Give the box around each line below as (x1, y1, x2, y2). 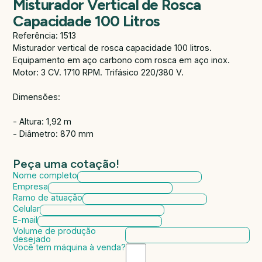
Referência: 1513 (12, 30, 76, 40)
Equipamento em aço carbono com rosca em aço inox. (12, 54, 230, 65)
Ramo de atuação (12, 192, 82, 203)
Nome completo (12, 170, 77, 181)
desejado (12, 234, 51, 244)
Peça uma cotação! (12, 157, 119, 171)
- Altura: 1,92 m (12, 116, 71, 126)
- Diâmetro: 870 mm (12, 128, 94, 139)
